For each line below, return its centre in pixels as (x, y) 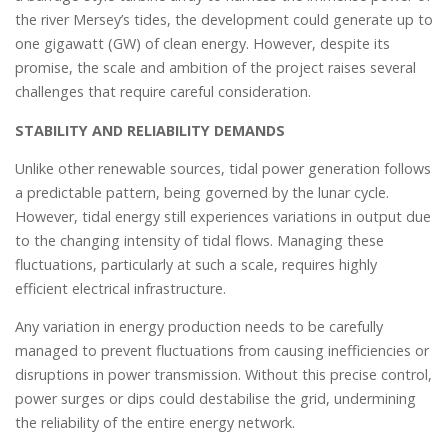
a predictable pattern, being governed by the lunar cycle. (202, 192)
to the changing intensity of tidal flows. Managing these (199, 240)
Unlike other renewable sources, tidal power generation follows (223, 168)
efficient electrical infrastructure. (120, 288)
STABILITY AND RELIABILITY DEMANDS (150, 130)
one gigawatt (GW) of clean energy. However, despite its (202, 44)
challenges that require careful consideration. (163, 92)
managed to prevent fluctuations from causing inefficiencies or (222, 351)
